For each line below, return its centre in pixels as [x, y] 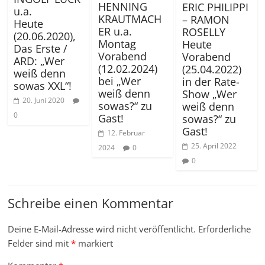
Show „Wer [209, 94]
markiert [95, 243]
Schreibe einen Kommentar [91, 203]
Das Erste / [41, 48]
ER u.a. [115, 32]
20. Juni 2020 [44, 100]
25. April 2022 [214, 146]
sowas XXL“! [43, 85]
